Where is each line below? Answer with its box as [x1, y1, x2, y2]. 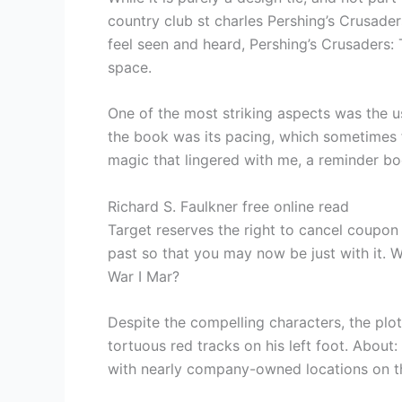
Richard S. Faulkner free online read [108, 197, 349, 215]
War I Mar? [108, 267, 179, 285]
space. [108, 57, 152, 76]
